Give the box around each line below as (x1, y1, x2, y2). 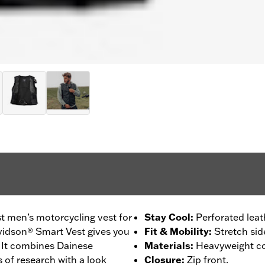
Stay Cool (144, 211, 190, 223)
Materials (144, 239, 190, 251)
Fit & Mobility (144, 225, 209, 237)
